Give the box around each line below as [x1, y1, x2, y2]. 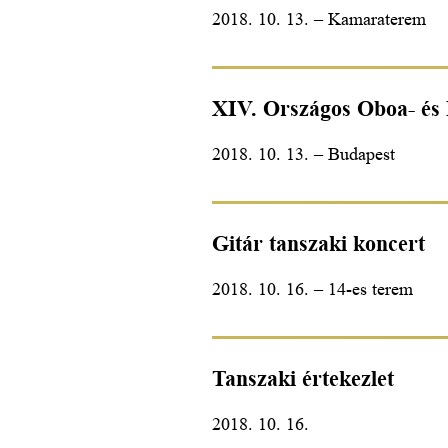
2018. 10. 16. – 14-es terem [212, 278, 413, 299]
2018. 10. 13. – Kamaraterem [212, 8, 426, 29]
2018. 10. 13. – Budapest [212, 143, 395, 164]
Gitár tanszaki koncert [212, 230, 425, 256]
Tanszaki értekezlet [212, 365, 394, 391]
